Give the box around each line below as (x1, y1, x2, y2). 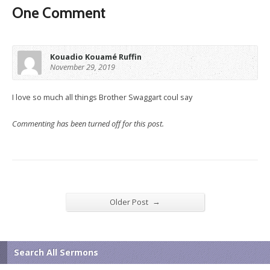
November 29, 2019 (50, 61, 115, 72)
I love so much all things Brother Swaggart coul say (12, 92, 192, 102)
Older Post (110, 196, 150, 207)
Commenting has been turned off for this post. (12, 118, 164, 129)
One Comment (12, 4, 105, 22)
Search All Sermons (14, 246, 98, 258)
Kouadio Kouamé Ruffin (50, 51, 142, 62)
